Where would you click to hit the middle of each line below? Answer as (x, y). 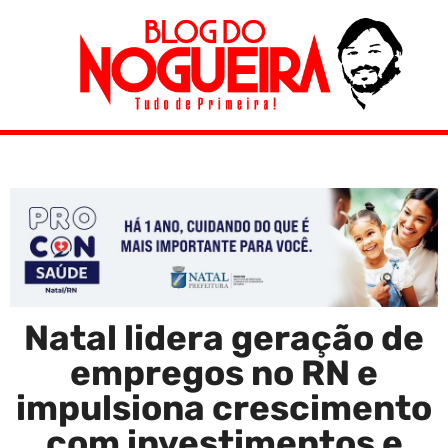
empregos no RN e (224, 372)
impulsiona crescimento (224, 407)
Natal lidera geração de (224, 337)
